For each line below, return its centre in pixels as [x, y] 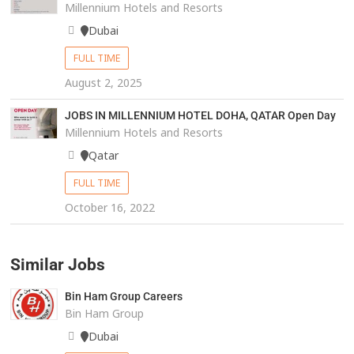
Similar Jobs [58, 265]
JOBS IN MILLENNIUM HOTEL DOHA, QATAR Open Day [200, 116]
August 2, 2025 [103, 83]
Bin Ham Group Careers [123, 297]
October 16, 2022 [109, 208]
